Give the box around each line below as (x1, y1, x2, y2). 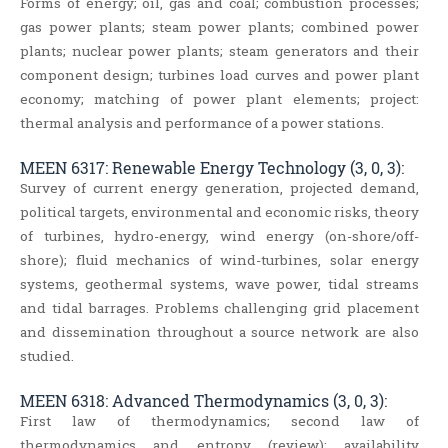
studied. (20, 347, 74, 366)
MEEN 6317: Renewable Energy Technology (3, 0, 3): (20, 157, 404, 179)
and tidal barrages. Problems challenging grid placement (20, 299, 420, 318)
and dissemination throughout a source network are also (20, 323, 420, 342)
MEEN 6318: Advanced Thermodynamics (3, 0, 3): (20, 390, 387, 412)
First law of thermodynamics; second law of (20, 412, 420, 431)
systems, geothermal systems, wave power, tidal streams (20, 275, 420, 294)
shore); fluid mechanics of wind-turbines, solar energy (20, 251, 420, 270)
